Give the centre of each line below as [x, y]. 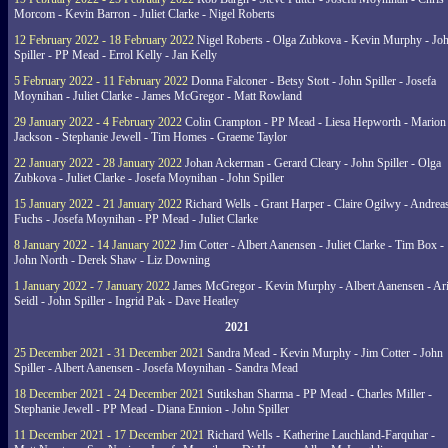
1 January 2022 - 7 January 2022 [92, 286]
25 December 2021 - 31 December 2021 [109, 353]
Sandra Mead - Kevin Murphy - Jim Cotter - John [323, 353]
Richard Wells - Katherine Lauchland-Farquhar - [319, 435]
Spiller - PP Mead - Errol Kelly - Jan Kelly [115, 55]
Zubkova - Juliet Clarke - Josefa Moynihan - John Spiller [149, 178]
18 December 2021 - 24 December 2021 [109, 394]
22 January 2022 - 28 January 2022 [98, 163]
